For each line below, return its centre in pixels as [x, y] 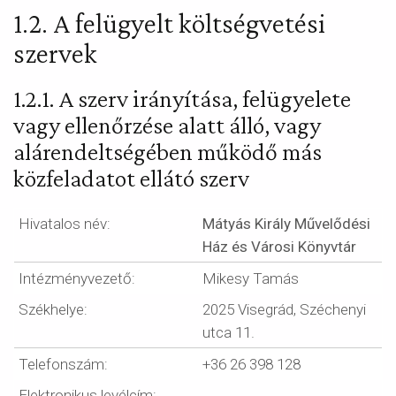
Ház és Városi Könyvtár [279, 247]
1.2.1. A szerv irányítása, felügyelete [182, 99]
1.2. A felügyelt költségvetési [169, 23]
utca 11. [228, 332]
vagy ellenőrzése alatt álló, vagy [167, 125]
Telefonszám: [63, 364]
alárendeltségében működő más [168, 152]
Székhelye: [53, 309]
